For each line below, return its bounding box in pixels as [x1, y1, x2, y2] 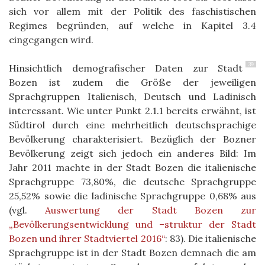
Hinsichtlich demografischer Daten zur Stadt [9, 62, 243, 74]
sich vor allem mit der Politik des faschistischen [9, 5, 256, 17]
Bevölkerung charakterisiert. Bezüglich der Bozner [9, 132, 256, 145]
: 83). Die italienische [164, 232, 257, 244]
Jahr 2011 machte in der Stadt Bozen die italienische [9, 161, 256, 173]
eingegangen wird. [9, 33, 93, 46]
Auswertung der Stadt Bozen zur [45, 203, 257, 216]
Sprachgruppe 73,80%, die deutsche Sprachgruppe [9, 175, 256, 188]
